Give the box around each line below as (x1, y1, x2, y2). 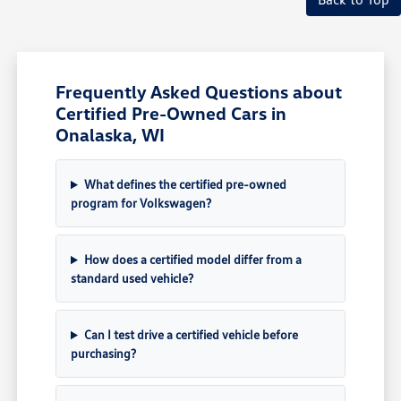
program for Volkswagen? (71, 195, 212, 211)
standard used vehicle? (71, 270, 194, 286)
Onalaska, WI (55, 124, 166, 146)
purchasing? (71, 346, 137, 362)
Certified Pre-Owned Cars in (55, 102, 287, 124)
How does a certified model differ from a (83, 252, 302, 268)
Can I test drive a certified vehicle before (83, 327, 298, 343)
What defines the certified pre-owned (83, 176, 286, 192)
